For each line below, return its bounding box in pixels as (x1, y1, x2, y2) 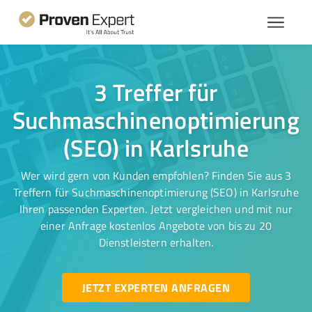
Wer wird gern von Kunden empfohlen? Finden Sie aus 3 (20, 168, 292, 183)
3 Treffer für (94, 75, 218, 109)
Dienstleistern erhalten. (98, 235, 214, 250)
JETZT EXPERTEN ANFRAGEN (81, 279, 230, 295)
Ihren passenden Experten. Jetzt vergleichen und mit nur (19, 201, 293, 217)
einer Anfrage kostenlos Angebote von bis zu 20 (40, 218, 272, 233)
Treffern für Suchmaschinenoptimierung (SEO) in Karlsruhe (13, 185, 299, 200)
